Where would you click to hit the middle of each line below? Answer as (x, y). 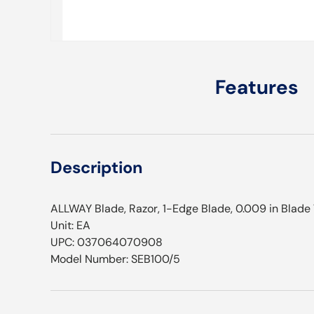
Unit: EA (70, 225)
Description (96, 168)
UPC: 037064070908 (107, 242)
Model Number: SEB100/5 (115, 259)
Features (256, 87)
